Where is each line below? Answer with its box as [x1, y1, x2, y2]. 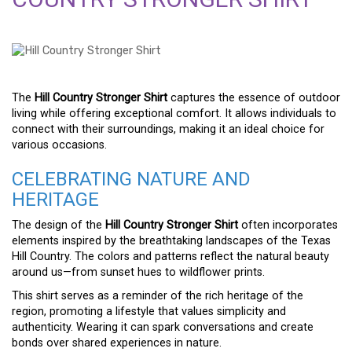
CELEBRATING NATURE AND [12, 168, 251, 191]
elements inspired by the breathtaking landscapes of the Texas [12, 234, 331, 248]
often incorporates [238, 218, 338, 233]
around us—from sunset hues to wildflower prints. [12, 266, 265, 280]
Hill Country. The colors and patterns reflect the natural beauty [12, 250, 329, 264]
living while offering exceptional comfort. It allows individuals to [12, 107, 336, 121]
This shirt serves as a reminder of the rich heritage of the [12, 289, 303, 303]
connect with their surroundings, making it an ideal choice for [12, 123, 324, 137]
